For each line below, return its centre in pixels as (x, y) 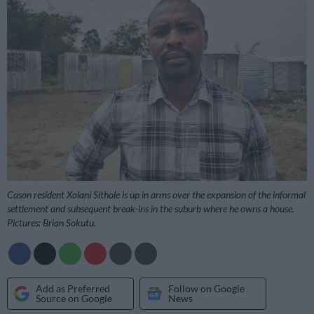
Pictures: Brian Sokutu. (52, 223)
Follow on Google (206, 289)
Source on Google (74, 299)
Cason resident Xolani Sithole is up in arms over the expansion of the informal (156, 195)
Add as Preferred (73, 289)
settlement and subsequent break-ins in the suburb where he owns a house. (151, 209)
